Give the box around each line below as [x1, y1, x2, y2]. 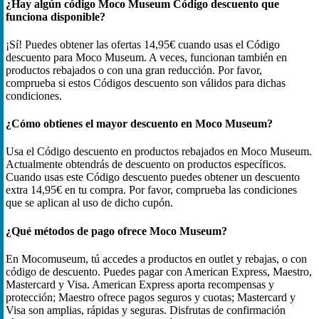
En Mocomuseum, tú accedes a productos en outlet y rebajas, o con [6, 252, 307, 265]
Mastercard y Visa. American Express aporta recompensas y [6, 278, 274, 291]
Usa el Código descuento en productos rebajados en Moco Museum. [6, 145, 312, 158]
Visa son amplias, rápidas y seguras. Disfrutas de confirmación [6, 303, 286, 316]
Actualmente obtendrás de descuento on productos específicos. [6, 158, 286, 171]
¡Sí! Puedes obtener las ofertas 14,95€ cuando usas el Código [6, 38, 280, 51]
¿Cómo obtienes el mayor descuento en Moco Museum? [6, 117, 273, 130]
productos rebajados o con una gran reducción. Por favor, [6, 63, 262, 76]
